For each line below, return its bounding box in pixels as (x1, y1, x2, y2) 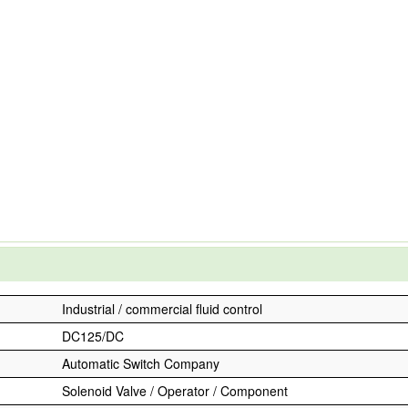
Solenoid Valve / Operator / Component (62, 382, 288, 400)
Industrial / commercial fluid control (62, 300, 262, 318)
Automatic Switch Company (62, 354, 219, 372)
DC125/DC (62, 327, 124, 345)
